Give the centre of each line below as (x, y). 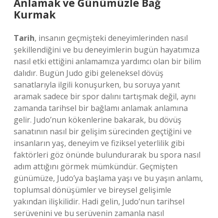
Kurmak (35, 15)
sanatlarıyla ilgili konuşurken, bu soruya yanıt (97, 85)
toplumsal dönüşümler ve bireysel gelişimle (92, 190)
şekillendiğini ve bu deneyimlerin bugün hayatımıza (107, 50)
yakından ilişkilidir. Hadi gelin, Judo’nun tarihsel (99, 201)
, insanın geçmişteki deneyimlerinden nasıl (111, 38)
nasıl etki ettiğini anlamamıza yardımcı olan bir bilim (107, 61)
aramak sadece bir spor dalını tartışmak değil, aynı (105, 96)
